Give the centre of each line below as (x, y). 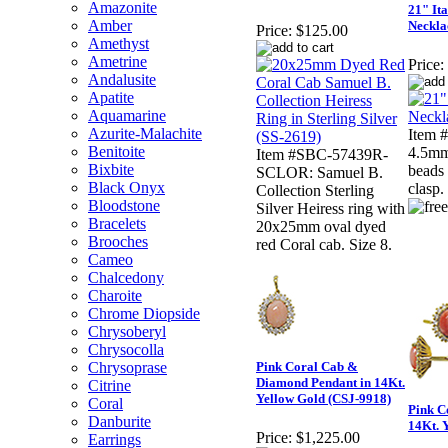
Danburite (119, 421)
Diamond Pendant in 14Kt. (330, 383)
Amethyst (118, 43)
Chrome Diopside (144, 313)
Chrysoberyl (127, 331)
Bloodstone (124, 205)
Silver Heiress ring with (330, 209)
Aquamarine (127, 115)
